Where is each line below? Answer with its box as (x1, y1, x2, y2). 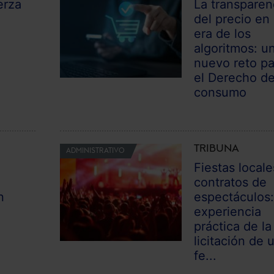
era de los (194, 26, 251, 41)
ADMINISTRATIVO (65, 147, 125, 155)
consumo (194, 84, 247, 100)
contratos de (194, 174, 267, 190)
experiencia (194, 204, 262, 219)
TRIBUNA (194, 143, 240, 155)
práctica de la (194, 218, 272, 234)
